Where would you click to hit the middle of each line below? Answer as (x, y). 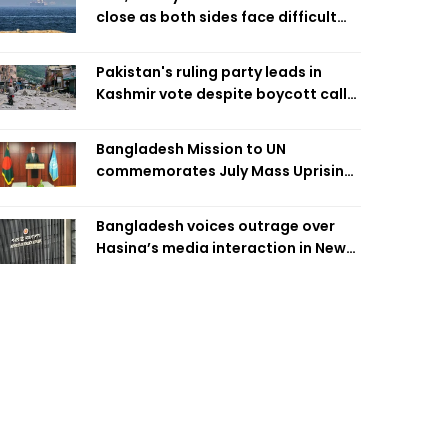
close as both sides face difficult (216, 17)
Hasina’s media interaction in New (221, 248)
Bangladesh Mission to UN (191, 149)
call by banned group (174, 116)
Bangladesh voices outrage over (215, 226)
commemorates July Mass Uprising (225, 171)
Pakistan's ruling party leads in (209, 72)
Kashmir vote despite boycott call (221, 94)
